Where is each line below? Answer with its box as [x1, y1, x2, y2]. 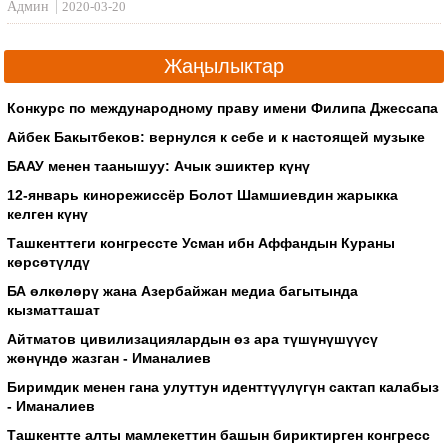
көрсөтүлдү [7, 253, 91, 270]
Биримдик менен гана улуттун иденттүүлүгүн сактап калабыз [7, 378, 440, 395]
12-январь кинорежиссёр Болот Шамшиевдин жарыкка [7, 186, 399, 203]
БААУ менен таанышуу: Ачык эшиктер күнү [7, 157, 311, 174]
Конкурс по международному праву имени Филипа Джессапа [7, 99, 439, 116]
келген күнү [7, 205, 89, 222]
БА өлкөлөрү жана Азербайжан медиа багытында [7, 282, 359, 299]
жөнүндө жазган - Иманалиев [7, 349, 212, 366]
